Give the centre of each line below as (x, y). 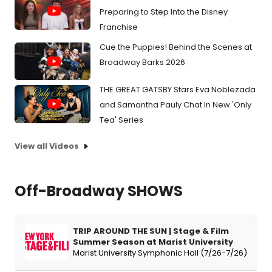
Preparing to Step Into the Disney (164, 12)
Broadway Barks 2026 (142, 62)
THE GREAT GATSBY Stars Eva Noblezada (178, 90)
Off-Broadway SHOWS (99, 191)
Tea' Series (121, 120)
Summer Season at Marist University (153, 242)
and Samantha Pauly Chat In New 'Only (175, 105)
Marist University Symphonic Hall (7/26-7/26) (160, 253)
